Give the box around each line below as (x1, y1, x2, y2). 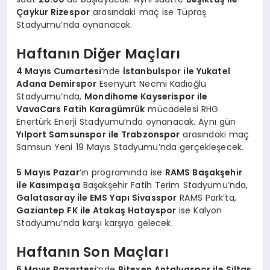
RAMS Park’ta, (177, 192, 236, 204)
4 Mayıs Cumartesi (16, 65, 102, 78)
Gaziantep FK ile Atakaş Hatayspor (16, 204, 177, 217)
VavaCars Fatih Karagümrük (16, 103, 145, 116)
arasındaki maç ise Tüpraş (90, 6, 207, 19)
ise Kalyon (176, 204, 222, 217)
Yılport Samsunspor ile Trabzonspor (16, 128, 180, 141)
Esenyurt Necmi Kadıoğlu (96, 78, 207, 90)
